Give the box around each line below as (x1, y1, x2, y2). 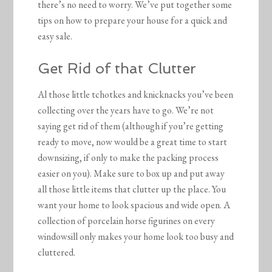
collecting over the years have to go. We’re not (38, 103, 214, 117)
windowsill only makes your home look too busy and (38, 229, 234, 243)
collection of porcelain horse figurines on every (38, 214, 216, 227)
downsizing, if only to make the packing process (38, 151, 219, 164)
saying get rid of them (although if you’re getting (38, 119, 224, 132)
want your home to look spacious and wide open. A (38, 198, 231, 211)
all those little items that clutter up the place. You (38, 182, 226, 195)
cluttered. (38, 245, 76, 259)
